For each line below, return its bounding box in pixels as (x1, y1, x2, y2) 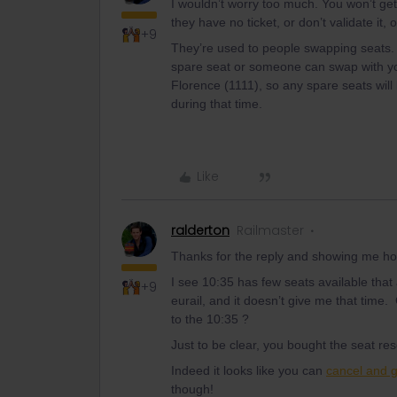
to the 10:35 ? (171, 312, 249, 326)
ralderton (171, 222, 230, 239)
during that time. (171, 97, 262, 111)
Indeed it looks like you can (171, 363, 326, 378)
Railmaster (237, 222, 304, 239)
